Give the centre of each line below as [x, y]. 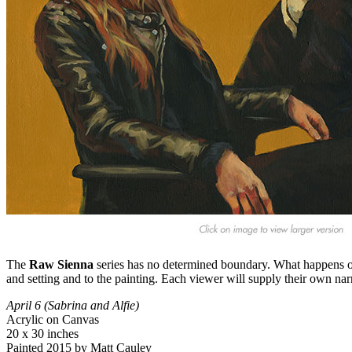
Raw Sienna [61, 264]
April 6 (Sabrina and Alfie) [73, 305]
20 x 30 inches [42, 333]
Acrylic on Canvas [53, 319]
